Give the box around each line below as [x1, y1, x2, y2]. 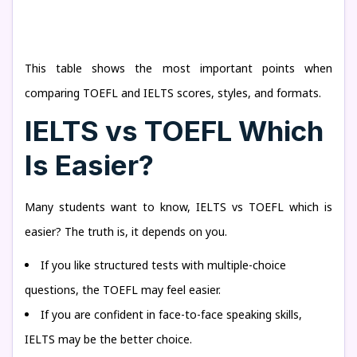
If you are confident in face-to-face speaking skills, [41, 307, 302, 322]
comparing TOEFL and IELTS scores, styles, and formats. [25, 85, 321, 100]
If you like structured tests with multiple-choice [41, 257, 286, 273]
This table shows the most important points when [25, 61, 332, 76]
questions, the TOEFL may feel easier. [25, 282, 221, 297]
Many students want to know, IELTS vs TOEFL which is [25, 199, 332, 214]
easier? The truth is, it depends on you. [25, 224, 227, 239]
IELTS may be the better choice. [25, 331, 192, 347]
